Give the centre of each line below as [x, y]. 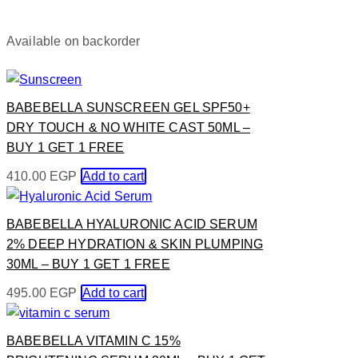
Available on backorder [74, 41]
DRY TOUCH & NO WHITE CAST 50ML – [129, 127]
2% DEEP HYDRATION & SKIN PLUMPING [135, 244]
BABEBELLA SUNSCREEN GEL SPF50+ [128, 107]
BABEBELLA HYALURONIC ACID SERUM [132, 224]
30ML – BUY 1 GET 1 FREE [88, 264]
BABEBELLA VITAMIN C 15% [93, 341]
